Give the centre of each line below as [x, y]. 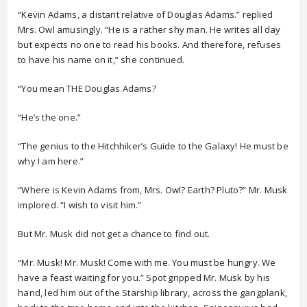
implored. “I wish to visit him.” [80, 205]
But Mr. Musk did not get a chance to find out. [114, 234]
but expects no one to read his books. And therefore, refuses [150, 45]
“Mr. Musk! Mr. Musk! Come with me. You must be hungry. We [147, 262]
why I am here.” [51, 161]
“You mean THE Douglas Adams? [87, 88]
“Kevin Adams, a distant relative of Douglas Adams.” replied [146, 14]
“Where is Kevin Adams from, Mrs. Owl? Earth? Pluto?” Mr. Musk [153, 190]
